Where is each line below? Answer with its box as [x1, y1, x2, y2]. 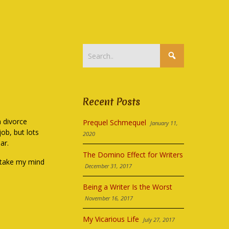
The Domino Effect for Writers [83, 150, 184, 159]
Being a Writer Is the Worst [83, 182, 173, 192]
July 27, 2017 [143, 216, 175, 223]
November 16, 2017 [85, 194, 133, 202]
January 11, [150, 119, 178, 127]
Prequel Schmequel [83, 118, 147, 127]
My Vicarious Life [83, 214, 140, 224]
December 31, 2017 [85, 162, 132, 170]
